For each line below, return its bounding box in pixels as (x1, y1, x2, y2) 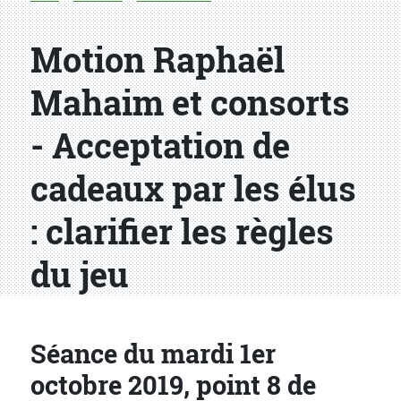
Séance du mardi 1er (30, 337, 276, 371)
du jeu (30, 252, 129, 297)
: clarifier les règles (30, 209, 334, 254)
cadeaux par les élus (30, 166, 356, 211)
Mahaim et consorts (30, 80, 350, 125)
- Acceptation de (30, 123, 290, 168)
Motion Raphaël (30, 37, 285, 82)
